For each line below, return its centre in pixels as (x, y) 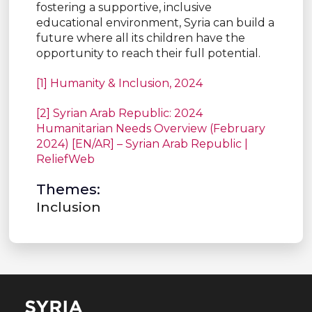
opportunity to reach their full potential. (148, 54)
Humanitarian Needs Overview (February (150, 129)
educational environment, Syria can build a (155, 23)
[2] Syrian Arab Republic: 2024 (119, 114)
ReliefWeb (65, 159)
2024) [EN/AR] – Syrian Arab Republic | (142, 144)
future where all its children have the (140, 38)
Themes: (68, 190)
